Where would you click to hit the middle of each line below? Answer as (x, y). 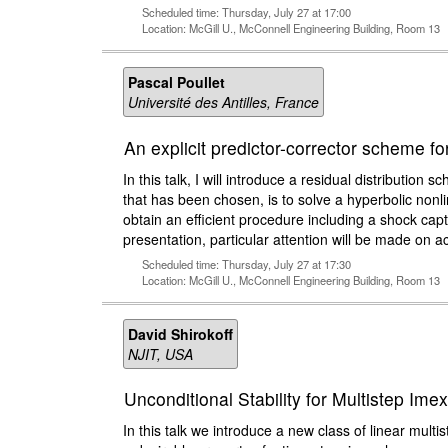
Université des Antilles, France (223, 102)
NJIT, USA (160, 353)
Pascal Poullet (176, 82)
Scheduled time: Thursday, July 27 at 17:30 (246, 263)
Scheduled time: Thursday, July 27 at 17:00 (246, 12)
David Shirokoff (180, 333)
